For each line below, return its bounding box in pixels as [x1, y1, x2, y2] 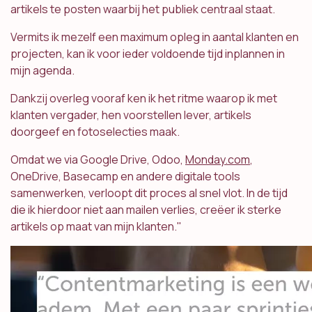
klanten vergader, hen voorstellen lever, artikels [10, 107, 251, 123]
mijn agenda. [10, 63, 77, 79]
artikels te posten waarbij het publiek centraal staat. [10, 1, 275, 17]
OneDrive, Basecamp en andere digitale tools [10, 169, 240, 185]
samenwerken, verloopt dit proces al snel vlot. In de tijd [10, 185, 288, 201]
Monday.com [185, 152, 250, 168]
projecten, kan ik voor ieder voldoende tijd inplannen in [10, 46, 285, 62]
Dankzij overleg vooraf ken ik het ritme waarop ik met [10, 91, 277, 107]
